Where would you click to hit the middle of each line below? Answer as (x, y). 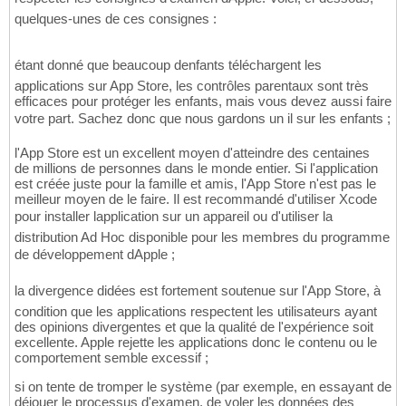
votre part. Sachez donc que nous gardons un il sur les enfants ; (203, 119)
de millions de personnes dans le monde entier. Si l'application (196, 169)
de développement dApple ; (95, 255)
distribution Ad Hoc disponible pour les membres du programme (202, 237)
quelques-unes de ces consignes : (116, 19)
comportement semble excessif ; (111, 358)
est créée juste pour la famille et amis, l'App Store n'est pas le (195, 184)
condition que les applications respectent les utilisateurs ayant (196, 312)
